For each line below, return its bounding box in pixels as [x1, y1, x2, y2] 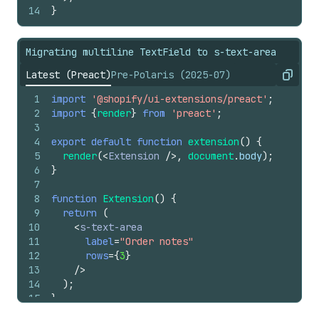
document [188, 150, 234, 162]
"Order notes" [120, 235, 194, 248]
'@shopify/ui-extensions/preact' [91, 93, 268, 105]
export [51, 135, 85, 148]
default [91, 135, 131, 148]
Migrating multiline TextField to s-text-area [26, 46, 276, 58]
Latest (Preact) [26, 68, 111, 81]
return [63, 206, 97, 219]
